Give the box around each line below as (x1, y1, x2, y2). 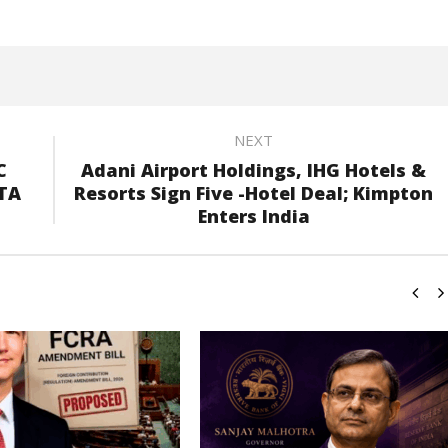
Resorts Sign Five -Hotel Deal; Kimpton (74, 181, 433, 206)
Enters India (197, 204, 310, 229)
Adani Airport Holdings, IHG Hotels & (81, 158, 426, 183)
